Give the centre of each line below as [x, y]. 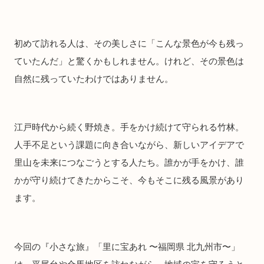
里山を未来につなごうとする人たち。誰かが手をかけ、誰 [129, 162]
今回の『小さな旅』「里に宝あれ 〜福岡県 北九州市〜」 [127, 246]
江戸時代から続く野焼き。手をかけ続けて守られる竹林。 [129, 127]
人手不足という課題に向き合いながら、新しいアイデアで [129, 145]
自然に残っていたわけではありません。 [94, 78]
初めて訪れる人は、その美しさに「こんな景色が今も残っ [129, 43]
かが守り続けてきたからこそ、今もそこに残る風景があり [129, 180]
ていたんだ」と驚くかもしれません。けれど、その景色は [129, 61]
